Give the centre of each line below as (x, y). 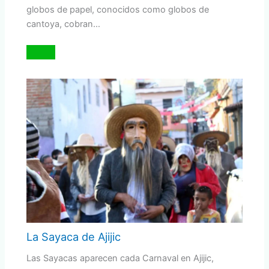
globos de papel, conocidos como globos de (118, 9)
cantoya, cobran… (64, 24)
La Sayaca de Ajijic (74, 237)
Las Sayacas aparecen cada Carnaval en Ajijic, (120, 258)
